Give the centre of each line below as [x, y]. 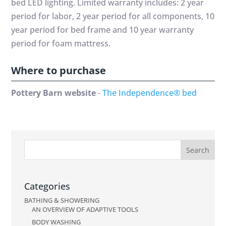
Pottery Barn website [54, 93]
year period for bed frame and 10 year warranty [103, 30]
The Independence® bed [150, 93]
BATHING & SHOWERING [62, 201]
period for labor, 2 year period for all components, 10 [113, 16]
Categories [47, 186]
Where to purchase [59, 70]
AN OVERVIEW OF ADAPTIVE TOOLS [85, 210]
